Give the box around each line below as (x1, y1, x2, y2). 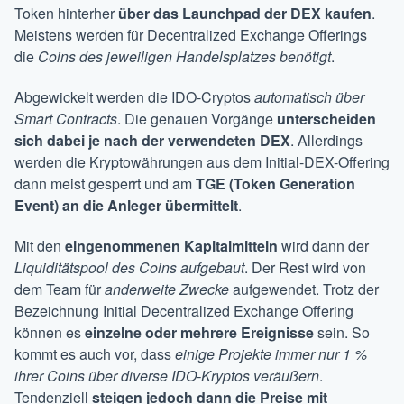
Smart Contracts (14, 108, 117, 130)
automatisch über (254, 87, 364, 108)
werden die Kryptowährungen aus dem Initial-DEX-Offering (14, 151, 390, 173)
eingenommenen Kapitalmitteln (65, 235, 278, 257)
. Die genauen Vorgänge (117, 108, 277, 130)
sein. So (314, 322, 370, 344)
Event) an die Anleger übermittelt (14, 195, 238, 216)
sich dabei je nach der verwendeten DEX (14, 130, 290, 151)
